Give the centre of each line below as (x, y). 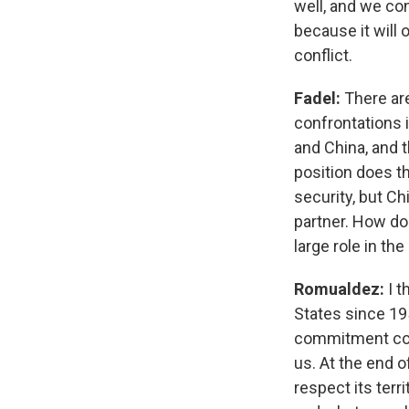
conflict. (323, 55)
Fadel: (317, 98)
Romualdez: (341, 289)
